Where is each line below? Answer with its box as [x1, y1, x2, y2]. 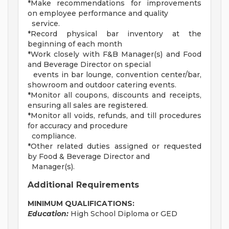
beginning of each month [28, 39, 122, 49]
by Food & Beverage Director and [28, 152, 150, 162]
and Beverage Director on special [28, 60, 151, 70]
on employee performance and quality [28, 9, 168, 18]
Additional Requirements [28, 180, 139, 190]
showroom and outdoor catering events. [28, 80, 176, 90]
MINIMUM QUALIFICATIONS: [28, 199, 134, 209]
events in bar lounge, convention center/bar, [28, 70, 201, 80]
